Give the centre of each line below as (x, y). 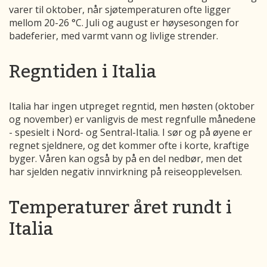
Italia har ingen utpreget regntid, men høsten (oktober (132, 106)
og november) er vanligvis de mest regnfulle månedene (132, 119)
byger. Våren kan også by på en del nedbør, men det (125, 159)
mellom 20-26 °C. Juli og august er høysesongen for (124, 23)
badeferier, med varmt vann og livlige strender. (114, 36)
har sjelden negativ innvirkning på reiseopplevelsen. (125, 172)
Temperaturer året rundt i (120, 207)
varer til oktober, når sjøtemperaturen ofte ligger (120, 10)
